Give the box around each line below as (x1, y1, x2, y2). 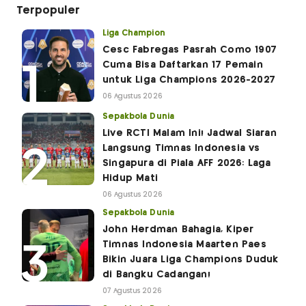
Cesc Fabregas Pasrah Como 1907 (102, 44, 277, 55)
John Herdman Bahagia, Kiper (102, 224, 254, 234)
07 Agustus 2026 (102, 287, 162, 294)
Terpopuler (16, 5, 80, 16)
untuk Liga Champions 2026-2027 (102, 74, 275, 85)
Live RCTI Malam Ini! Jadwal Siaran (102, 128, 277, 138)
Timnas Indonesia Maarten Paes (102, 239, 266, 249)
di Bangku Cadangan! (102, 269, 210, 279)
